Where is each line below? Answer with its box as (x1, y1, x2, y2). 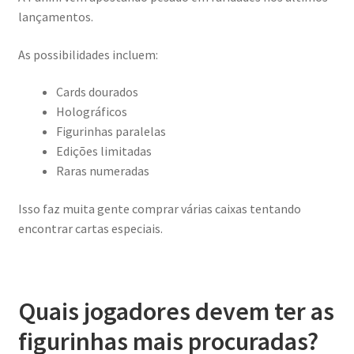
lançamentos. (17, 9, 93, 25)
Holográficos (55, 104, 127, 120)
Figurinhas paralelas (55, 123, 166, 140)
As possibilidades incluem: (17, 46, 158, 62)
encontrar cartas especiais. (17, 220, 163, 237)
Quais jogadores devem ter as (17, 296, 334, 328)
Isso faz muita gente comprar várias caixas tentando (17, 201, 301, 217)
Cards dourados (55, 84, 138, 100)
